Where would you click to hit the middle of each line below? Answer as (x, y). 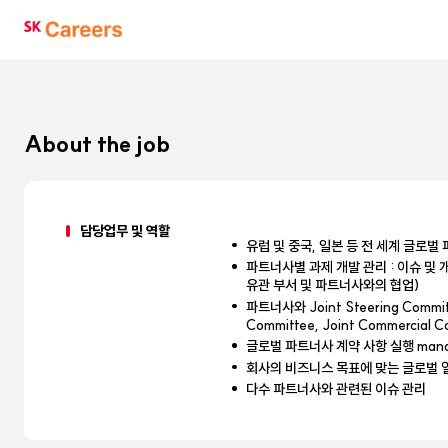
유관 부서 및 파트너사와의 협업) (333, 285)
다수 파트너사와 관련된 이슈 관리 (336, 389)
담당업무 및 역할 (125, 230)
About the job (97, 143)
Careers (57, 62)
